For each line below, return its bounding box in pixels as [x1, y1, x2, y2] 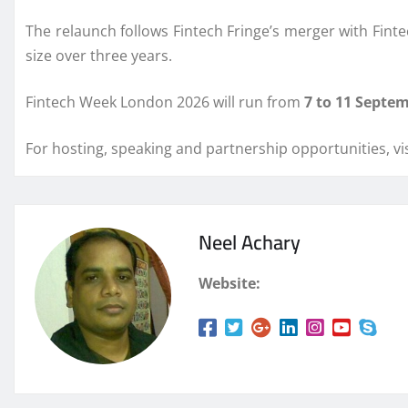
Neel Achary [199, 223, 301, 262]
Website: [199, 273, 260, 294]
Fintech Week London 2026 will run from [25, 92, 304, 113]
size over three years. [25, 46, 176, 66]
